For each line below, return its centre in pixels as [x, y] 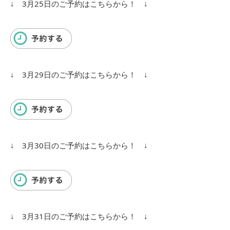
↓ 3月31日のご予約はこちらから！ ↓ [79, 216]
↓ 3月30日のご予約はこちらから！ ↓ [79, 146]
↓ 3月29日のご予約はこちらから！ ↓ [79, 75]
